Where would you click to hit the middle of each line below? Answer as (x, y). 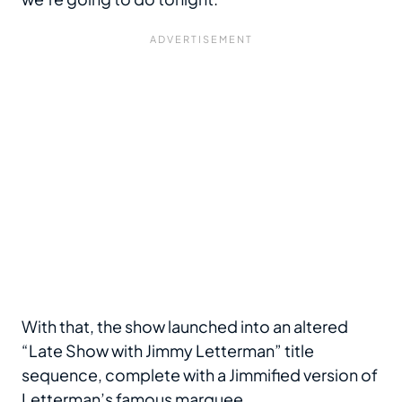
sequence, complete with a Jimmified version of (200, 375)
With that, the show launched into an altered (185, 326)
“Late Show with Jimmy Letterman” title (168, 350)
